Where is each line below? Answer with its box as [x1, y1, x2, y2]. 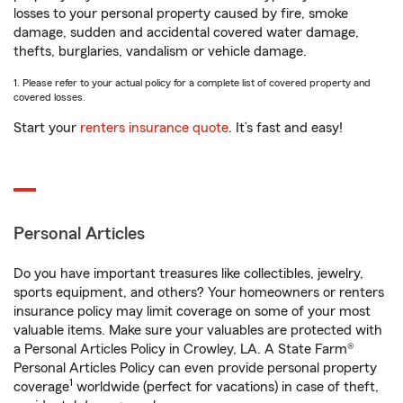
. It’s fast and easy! [228, 121, 343, 135]
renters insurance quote [80, 121, 228, 135]
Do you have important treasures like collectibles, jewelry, [13, 266, 363, 281]
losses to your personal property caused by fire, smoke [13, 6, 348, 21]
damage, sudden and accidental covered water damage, [13, 25, 359, 40]
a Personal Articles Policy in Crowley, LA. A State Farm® [13, 342, 354, 356]
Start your [13, 121, 80, 135]
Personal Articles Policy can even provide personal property [13, 361, 377, 375]
